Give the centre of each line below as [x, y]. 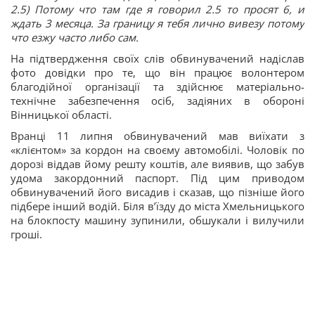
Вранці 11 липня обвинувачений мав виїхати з [157, 136]
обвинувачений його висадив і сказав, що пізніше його [157, 192]
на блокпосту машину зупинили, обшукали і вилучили [157, 220]
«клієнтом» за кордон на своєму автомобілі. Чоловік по [157, 150]
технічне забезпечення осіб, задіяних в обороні [157, 101]
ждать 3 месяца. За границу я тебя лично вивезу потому [157, 24]
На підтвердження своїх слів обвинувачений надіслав [157, 59]
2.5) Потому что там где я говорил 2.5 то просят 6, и [157, 9]
